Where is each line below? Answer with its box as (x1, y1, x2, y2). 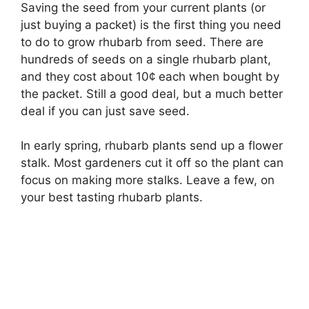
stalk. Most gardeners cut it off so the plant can (21, 156, 283, 170)
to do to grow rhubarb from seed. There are (21, 34, 263, 49)
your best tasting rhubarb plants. (21, 190, 203, 205)
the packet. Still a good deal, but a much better (21, 86, 283, 101)
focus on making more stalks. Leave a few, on (21, 173, 275, 188)
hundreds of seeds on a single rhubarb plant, (21, 52, 271, 66)
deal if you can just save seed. (21, 103, 190, 118)
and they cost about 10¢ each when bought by (21, 69, 279, 83)
